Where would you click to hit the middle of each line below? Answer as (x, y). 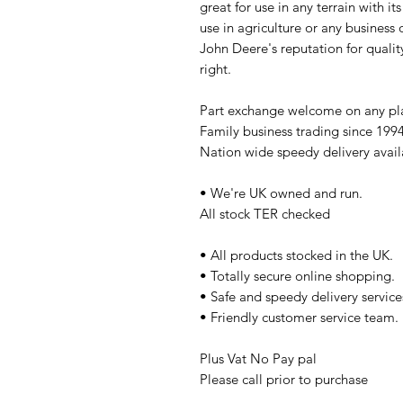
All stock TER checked (267, 214)
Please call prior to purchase (286, 379)
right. (215, 69)
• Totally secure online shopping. (297, 276)
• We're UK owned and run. (281, 193)
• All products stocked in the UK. (296, 255)
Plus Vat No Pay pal (258, 358)
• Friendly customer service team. (299, 317)
